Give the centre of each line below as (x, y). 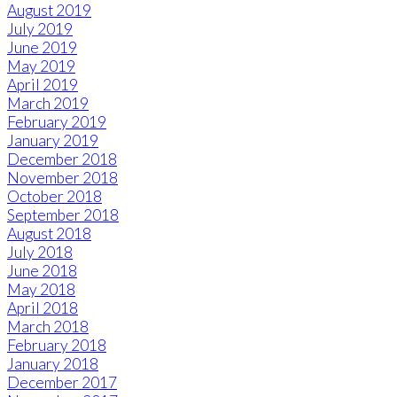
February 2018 (57, 346)
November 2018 (62, 178)
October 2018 (54, 197)
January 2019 (53, 141)
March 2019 (48, 104)
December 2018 (62, 160)
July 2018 (40, 253)
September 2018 (63, 215)
